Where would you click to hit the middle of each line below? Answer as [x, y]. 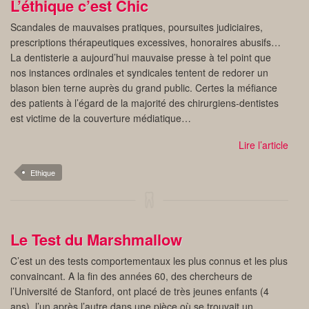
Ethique [43, 172]
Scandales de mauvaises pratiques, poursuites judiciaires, [137, 27]
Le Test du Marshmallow [96, 239]
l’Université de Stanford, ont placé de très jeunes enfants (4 [140, 291]
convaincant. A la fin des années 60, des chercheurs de [131, 276]
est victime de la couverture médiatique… [101, 118]
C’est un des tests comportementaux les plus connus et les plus [149, 261]
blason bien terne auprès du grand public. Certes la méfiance [144, 88]
